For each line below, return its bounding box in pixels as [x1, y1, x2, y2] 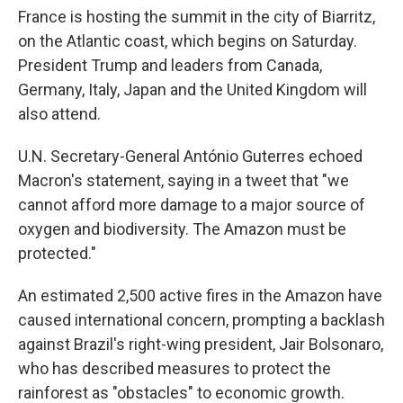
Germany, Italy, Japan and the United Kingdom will [18, 80, 367, 99]
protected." [18, 244, 96, 263]
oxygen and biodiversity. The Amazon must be [18, 219, 346, 238]
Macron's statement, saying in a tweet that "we [18, 171, 349, 190]
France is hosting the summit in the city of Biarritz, [18, 7, 375, 26]
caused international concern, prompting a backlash [18, 310, 385, 329]
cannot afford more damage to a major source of [18, 195, 365, 214]
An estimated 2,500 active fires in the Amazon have [18, 286, 382, 305]
